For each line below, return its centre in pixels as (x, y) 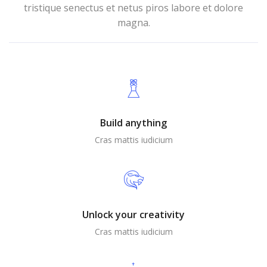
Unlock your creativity (133, 215)
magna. (133, 23)
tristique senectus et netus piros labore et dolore (133, 8)
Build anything (133, 123)
